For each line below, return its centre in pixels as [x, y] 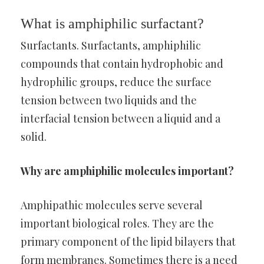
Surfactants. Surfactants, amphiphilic [111, 45]
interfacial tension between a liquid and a [121, 118]
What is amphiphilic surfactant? [112, 24]
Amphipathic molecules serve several [112, 205]
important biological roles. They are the [117, 223]
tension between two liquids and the [109, 100]
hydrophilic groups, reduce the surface [116, 82]
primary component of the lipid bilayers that [128, 242]
